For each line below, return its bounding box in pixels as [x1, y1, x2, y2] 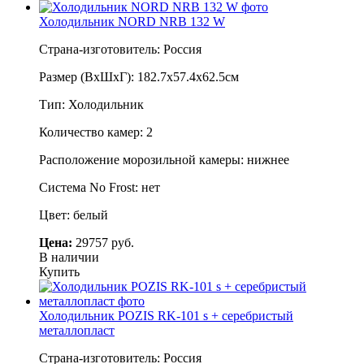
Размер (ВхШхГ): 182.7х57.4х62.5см [39, 69, 239, 84]
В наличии [39, 249, 99, 264]
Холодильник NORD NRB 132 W [39, 14, 225, 28]
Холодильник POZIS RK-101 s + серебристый [39, 308, 293, 323]
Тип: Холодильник [39, 97, 144, 111]
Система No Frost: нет [39, 180, 160, 194]
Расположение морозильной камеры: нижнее [39, 152, 289, 167]
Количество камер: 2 [39, 124, 153, 139]
